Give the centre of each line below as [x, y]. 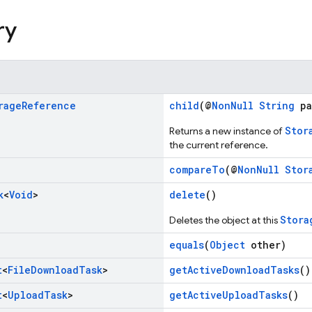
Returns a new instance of [227, 131]
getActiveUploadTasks [228, 295]
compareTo [197, 170]
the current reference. [219, 145]
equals [187, 245]
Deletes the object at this [225, 220]
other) [266, 245]
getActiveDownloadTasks [234, 270]
